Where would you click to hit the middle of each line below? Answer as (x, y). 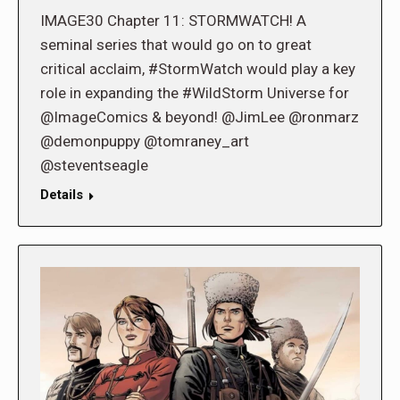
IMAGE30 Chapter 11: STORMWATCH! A (173, 21)
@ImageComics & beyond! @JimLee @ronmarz (200, 117)
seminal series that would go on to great (176, 45)
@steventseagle (94, 166)
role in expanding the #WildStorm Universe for (195, 93)
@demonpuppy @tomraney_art (145, 142)
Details (62, 195)
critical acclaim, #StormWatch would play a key (198, 69)
